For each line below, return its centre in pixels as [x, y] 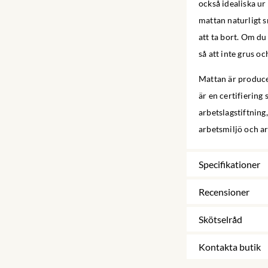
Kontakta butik [230, 247]
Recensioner [224, 192]
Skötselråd [220, 220]
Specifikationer [229, 165]
